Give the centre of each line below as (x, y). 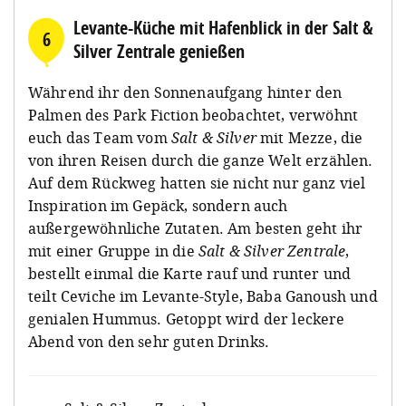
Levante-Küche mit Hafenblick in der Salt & (223, 27)
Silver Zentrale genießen (159, 51)
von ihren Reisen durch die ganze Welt (167, 160)
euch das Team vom (100, 137)
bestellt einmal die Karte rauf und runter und (190, 273)
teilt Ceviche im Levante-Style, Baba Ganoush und (203, 296)
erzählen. (339, 160)
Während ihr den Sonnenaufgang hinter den (185, 92)
